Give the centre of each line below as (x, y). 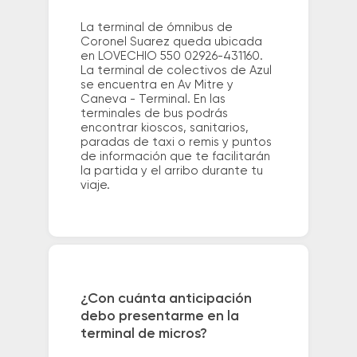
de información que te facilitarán (175, 156)
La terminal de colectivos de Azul (176, 70)
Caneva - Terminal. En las (153, 99)
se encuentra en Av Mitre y (157, 84)
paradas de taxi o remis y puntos (176, 142)
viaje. (95, 185)
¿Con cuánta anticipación (166, 299)
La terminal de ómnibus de (156, 27)
